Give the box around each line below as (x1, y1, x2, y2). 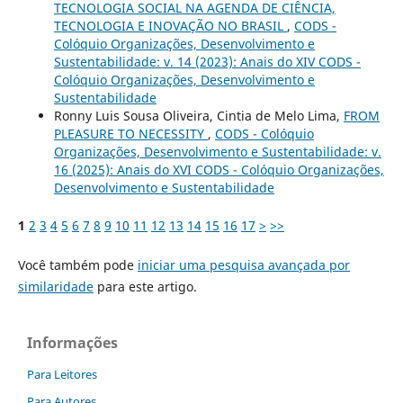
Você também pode (17, 255, 138, 273)
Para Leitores (27, 365, 97, 382)
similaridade (17, 277, 94, 295)
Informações (27, 332, 118, 353)
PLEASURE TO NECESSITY (53, 124, 208, 142)
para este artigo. (93, 277, 197, 295)
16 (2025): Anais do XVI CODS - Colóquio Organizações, (53, 160, 384, 178)
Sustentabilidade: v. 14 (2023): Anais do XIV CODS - (53, 52, 361, 70)
